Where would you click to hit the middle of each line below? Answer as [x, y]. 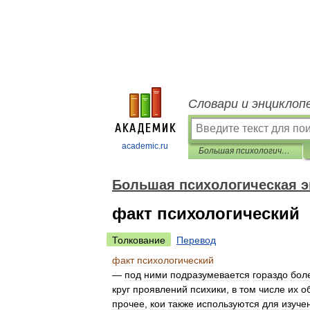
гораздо [270, 275]
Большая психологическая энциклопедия [286, 151]
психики [208, 289]
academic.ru [145, 146]
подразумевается [210, 275]
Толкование [139, 240]
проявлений [160, 289]
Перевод [196, 240]
